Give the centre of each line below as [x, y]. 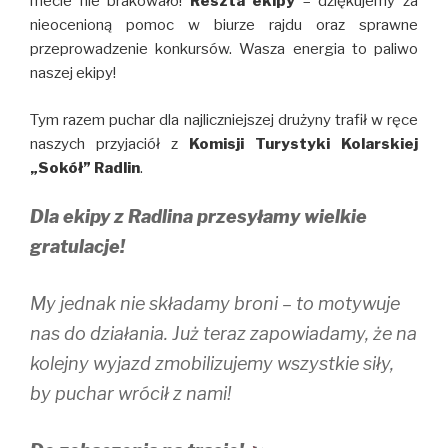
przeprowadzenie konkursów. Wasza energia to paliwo [224, 49]
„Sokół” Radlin [85, 167]
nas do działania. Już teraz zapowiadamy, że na [223, 334]
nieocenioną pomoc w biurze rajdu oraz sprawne [224, 25]
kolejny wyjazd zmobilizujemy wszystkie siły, [212, 364]
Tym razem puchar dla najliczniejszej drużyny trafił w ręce [224, 119]
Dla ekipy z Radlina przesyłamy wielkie [198, 217]
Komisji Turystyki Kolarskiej [303, 143]
